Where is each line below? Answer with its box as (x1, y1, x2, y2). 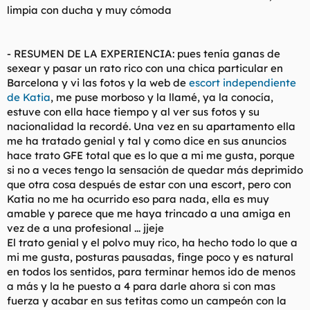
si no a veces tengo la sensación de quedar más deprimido (7, 163, 303, 176)
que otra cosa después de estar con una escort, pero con (7, 177, 291, 191)
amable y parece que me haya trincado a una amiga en (7, 206, 291, 220)
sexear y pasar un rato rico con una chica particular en (7, 61, 283, 75)
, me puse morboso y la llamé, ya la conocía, (51, 90, 273, 104)
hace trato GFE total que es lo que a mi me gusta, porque (7, 148, 295, 162)
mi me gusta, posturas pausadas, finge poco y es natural (7, 250, 293, 264)
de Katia (7, 90, 51, 104)
